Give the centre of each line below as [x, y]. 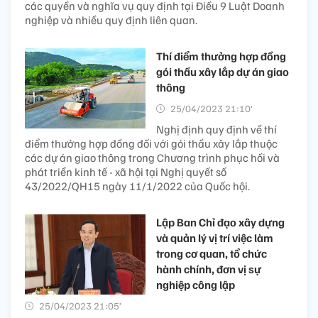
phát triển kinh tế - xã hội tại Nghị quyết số [126, 171]
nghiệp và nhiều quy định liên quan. [111, 20]
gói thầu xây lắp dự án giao [223, 71]
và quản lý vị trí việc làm [215, 237]
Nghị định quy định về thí [216, 129]
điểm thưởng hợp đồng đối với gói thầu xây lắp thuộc [151, 143]
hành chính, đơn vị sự [209, 269]
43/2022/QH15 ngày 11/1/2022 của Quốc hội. [137, 186]
